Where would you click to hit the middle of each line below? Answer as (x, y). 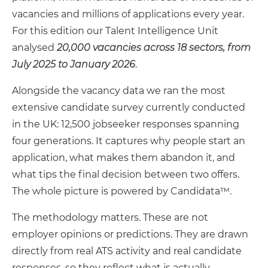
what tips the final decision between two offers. (126, 174)
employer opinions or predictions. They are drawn (130, 234)
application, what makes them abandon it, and (124, 158)
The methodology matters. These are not (110, 217)
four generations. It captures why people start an (129, 141)
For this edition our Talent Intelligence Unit (115, 31)
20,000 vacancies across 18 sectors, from (154, 48)
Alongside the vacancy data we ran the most (119, 91)
